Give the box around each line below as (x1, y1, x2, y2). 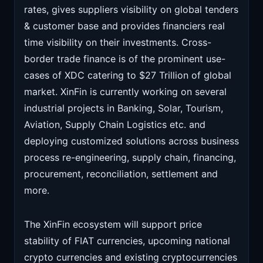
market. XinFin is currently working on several (24, 86, 227, 98)
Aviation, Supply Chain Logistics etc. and (24, 119, 205, 131)
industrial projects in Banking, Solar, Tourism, (24, 102, 223, 114)
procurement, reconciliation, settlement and (24, 168, 218, 180)
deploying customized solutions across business (24, 135, 239, 147)
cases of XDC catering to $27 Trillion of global (24, 69, 231, 82)
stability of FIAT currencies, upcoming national (24, 235, 230, 247)
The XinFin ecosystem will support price (24, 218, 202, 231)
